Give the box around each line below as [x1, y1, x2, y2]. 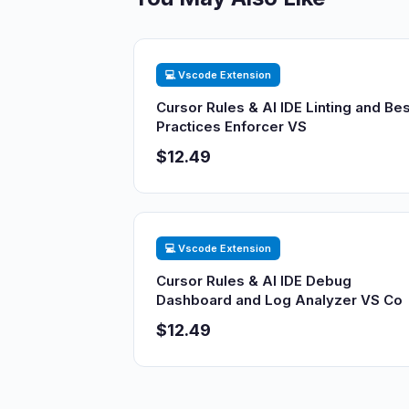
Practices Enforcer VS [156, 118, 307, 135]
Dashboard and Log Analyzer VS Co [156, 291, 403, 309]
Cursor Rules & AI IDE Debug [156, 272, 351, 289]
